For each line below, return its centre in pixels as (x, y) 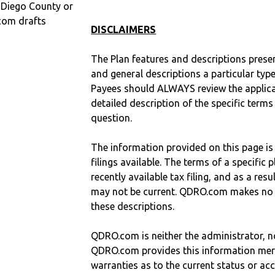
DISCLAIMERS (124, 30)
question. (112, 118)
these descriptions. (133, 207)
